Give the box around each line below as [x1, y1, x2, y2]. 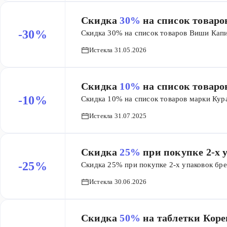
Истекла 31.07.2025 [89, 112, 147, 120]
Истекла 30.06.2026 [89, 178, 147, 185]
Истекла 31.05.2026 [89, 46, 147, 54]
